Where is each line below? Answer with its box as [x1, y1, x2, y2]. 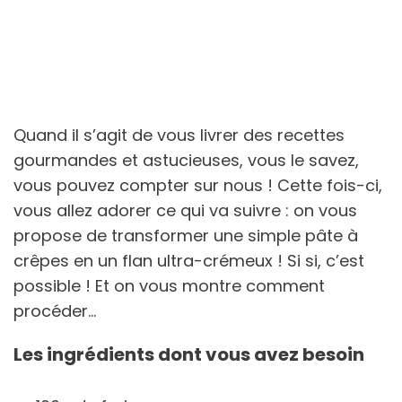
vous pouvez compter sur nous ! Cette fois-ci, [13, 173, 382, 197]
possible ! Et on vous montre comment [13, 274, 325, 297]
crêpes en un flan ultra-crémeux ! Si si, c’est [13, 249, 364, 272]
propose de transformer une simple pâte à [13, 223, 358, 247]
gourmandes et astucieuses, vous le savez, [13, 148, 359, 171]
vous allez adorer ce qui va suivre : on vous [13, 198, 357, 222]
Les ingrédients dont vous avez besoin [13, 341, 364, 367]
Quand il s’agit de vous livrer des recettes [13, 123, 345, 146]
